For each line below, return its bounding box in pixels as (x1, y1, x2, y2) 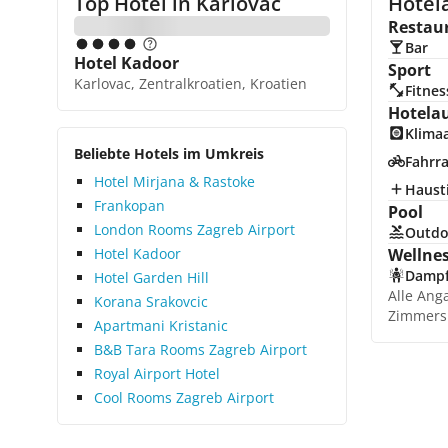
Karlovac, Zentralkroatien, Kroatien (74, 74, 307, 93)
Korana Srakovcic (94, 292, 208, 311)
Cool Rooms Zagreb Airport (94, 388, 274, 407)
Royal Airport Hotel (94, 364, 220, 383)
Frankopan (94, 196, 165, 215)
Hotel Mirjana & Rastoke (94, 172, 255, 191)
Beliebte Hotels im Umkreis (74, 144, 264, 163)
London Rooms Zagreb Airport (94, 220, 295, 239)
